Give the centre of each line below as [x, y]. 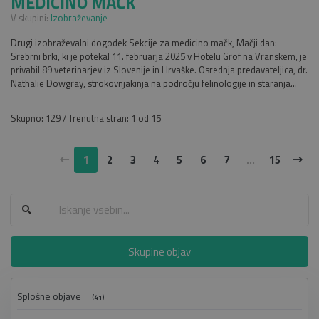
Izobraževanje [79, 17]
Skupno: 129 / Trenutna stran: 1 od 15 [86, 118]
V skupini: [31, 17]
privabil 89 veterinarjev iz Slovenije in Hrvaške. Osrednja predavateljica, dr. [159, 69]
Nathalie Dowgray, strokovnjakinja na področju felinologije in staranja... [154, 83]
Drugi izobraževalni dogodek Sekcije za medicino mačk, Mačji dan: [144, 42]
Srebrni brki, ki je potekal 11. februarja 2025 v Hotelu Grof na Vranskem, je [159, 56]
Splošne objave [49, 297]
